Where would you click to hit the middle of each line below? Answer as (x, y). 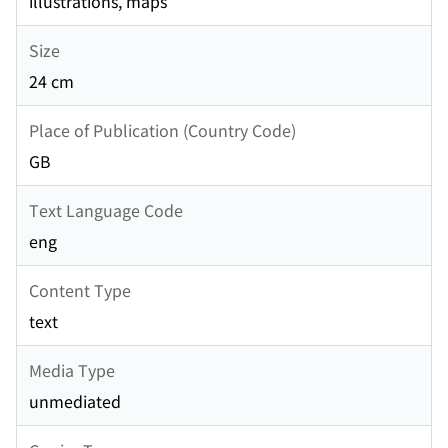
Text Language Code (106, 209)
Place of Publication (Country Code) (162, 129)
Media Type (72, 369)
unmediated (75, 401)
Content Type (80, 289)
